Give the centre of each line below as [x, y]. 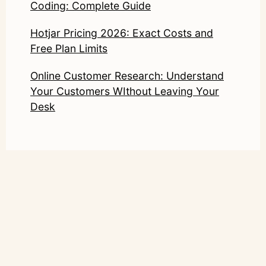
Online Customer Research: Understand [127, 75]
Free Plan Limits [69, 48]
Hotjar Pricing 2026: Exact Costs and [122, 33]
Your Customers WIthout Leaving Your [125, 91]
